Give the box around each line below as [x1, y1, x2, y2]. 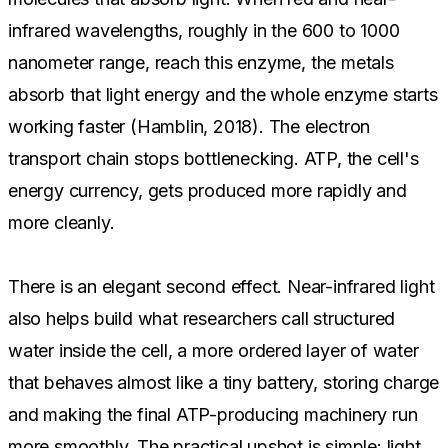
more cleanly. [8, 211, 115, 233]
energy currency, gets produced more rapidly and [8, 179, 407, 201]
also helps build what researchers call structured [8, 307, 396, 329]
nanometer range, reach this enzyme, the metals [8, 51, 394, 73]
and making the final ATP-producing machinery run [8, 403, 418, 425]
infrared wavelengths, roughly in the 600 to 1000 [8, 19, 400, 41]
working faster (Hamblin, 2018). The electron [8, 115, 371, 137]
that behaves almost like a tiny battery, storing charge [8, 371, 440, 393]
